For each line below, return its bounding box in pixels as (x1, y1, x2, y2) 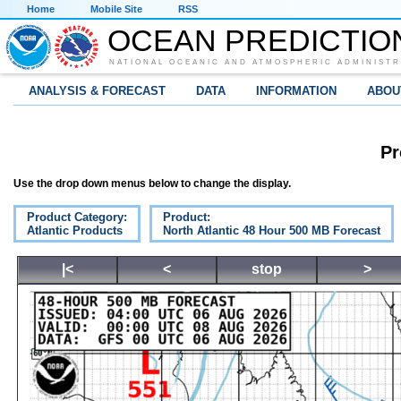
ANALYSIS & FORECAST (29, 84, 166, 98)
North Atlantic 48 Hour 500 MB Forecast (163, 224, 380, 238)
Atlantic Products (27, 224, 123, 238)
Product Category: (27, 210, 127, 225)
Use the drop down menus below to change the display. (13, 177, 291, 191)
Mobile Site (90, 4, 142, 14)
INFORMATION (256, 84, 337, 98)
